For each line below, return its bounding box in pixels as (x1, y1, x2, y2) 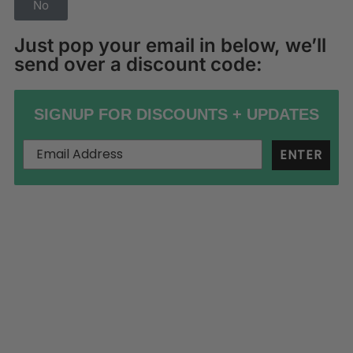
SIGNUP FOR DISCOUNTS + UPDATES (34, 105, 319, 123)
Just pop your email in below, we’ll (14, 33, 326, 57)
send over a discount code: (14, 52, 262, 76)
